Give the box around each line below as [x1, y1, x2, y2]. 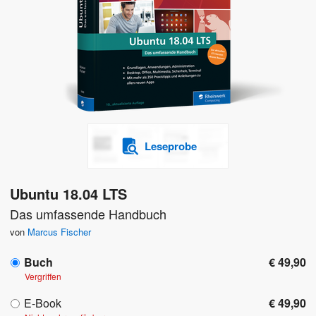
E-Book [24, 295, 61, 312]
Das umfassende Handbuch [10, 205, 166, 224]
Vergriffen [25, 270, 61, 283]
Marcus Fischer [28, 225, 91, 239]
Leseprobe [144, 138, 197, 154]
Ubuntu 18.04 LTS [10, 183, 127, 205]
